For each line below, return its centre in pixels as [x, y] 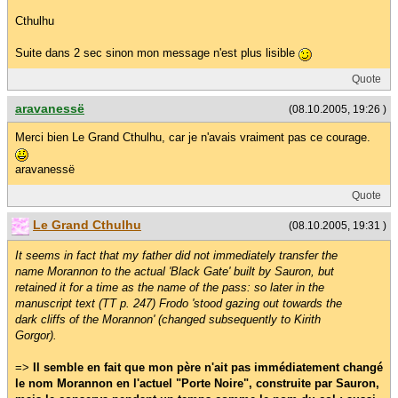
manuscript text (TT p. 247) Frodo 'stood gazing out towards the [179, 303]
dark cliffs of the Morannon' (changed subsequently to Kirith [168, 319]
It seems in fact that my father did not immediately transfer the [176, 255]
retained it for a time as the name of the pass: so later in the [170, 287]
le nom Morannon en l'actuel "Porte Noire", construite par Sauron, [197, 383]
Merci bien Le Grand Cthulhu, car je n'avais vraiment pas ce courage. [193, 138]
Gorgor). [36, 335]
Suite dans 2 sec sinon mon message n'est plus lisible [157, 53]
